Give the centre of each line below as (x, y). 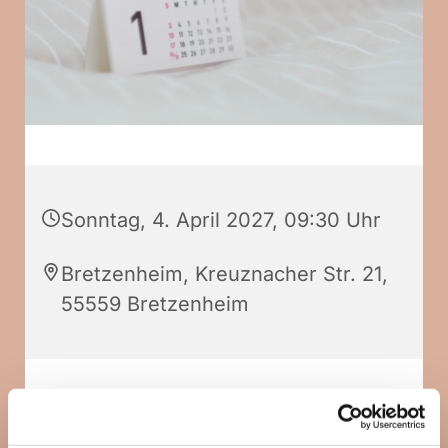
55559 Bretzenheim (155, 304)
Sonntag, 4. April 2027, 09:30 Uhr (221, 220)
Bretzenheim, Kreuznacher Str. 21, (224, 274)
